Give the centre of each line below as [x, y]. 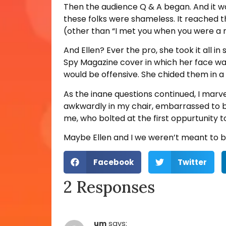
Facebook [113, 162]
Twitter [192, 162]
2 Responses [109, 187]
